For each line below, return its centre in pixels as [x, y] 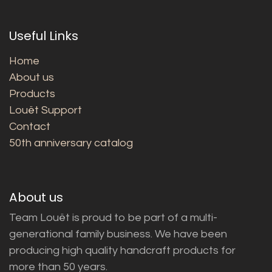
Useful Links [44, 36]
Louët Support [46, 110]
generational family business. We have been [118, 234]
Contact [30, 126]
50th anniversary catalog [71, 143]
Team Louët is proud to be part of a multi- [113, 217]
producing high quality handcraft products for [122, 250]
